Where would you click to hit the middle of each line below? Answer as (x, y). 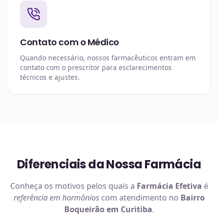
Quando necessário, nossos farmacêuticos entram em (108, 58)
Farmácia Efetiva (169, 186)
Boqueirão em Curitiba (108, 209)
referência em (38, 198)
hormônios (81, 198)
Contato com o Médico (70, 42)
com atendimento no (140, 198)
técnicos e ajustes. (50, 77)
